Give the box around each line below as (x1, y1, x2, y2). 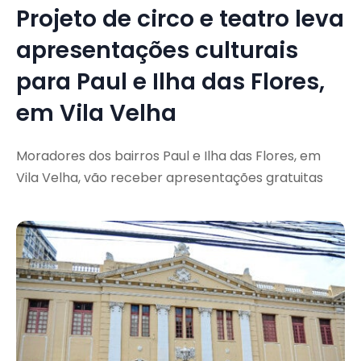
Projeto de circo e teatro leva (16, 2, 344, 35)
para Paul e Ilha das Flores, (16, 65, 325, 98)
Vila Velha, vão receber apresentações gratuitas (16, 168, 323, 187)
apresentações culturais (16, 34, 298, 66)
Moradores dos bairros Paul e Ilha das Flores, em (16, 146, 321, 165)
